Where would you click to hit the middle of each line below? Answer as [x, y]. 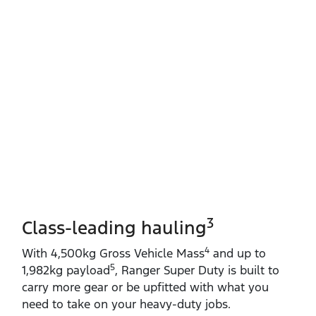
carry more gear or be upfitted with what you [145, 287]
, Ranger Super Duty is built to [197, 270]
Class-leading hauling [114, 227]
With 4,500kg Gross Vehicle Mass [113, 253]
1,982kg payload [66, 270]
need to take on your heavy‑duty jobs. [126, 304]
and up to [238, 253]
